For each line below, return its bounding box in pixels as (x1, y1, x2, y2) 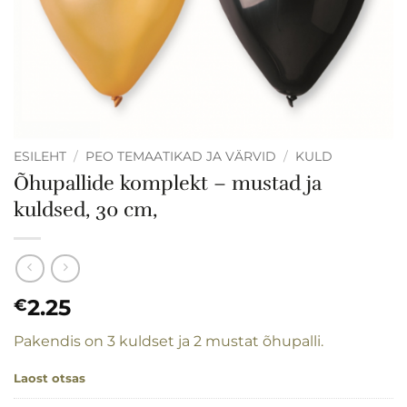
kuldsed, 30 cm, (14, 196, 157, 222)
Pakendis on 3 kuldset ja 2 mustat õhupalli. (14, 333, 323, 351)
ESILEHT (14, 148, 66, 164)
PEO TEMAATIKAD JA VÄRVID (85, 148, 277, 164)
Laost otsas (14, 371, 85, 385)
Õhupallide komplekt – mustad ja (14, 170, 322, 195)
